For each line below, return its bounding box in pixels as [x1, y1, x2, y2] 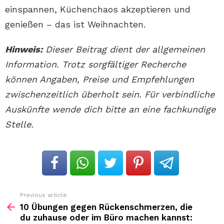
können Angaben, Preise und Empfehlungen [5, 74, 194, 85]
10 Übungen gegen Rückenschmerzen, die [20, 202, 192, 212]
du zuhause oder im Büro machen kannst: [20, 212, 192, 223]
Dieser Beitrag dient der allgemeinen [42, 44, 205, 55]
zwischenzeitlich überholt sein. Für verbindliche [5, 89, 214, 100]
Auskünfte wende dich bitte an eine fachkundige [5, 104, 215, 115]
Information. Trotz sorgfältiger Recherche [5, 59, 186, 70]
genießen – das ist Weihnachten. [5, 19, 145, 30]
